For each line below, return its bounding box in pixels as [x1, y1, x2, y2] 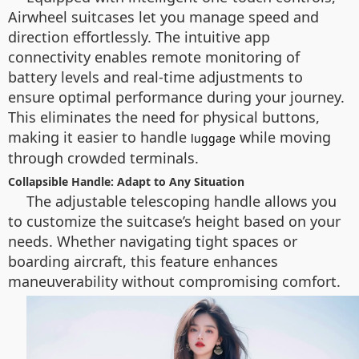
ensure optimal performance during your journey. [8, 87, 345, 107]
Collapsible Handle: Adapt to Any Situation [8, 174, 244, 189]
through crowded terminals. [8, 148, 199, 167]
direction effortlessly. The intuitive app [8, 27, 270, 46]
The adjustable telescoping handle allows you [26, 192, 337, 211]
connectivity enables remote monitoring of [8, 47, 300, 67]
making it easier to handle [8, 127, 191, 147]
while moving [236, 127, 331, 147]
